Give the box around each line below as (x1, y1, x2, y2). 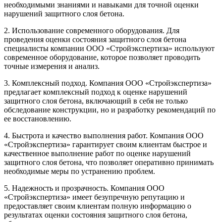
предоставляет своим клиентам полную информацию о (4, 202, 191, 211)
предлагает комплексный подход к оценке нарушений (4, 88, 187, 97)
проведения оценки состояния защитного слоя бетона (4, 35, 186, 44)
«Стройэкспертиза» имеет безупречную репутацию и (4, 193, 185, 202)
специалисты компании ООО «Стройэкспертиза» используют (4, 44, 215, 53)
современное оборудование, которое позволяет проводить (4, 53, 200, 62)
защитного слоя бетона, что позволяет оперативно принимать (4, 158, 214, 167)
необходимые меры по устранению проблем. (4, 167, 155, 176)
